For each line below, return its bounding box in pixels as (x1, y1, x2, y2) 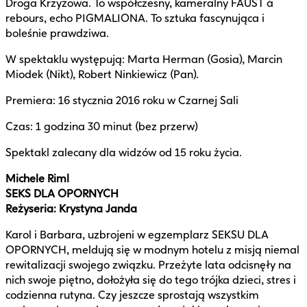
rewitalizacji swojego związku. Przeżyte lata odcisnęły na (5, 258, 291, 271)
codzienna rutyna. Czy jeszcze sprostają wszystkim (5, 288, 259, 302)
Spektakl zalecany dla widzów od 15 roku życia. (5, 145, 242, 159)
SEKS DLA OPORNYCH (5, 186, 119, 200)
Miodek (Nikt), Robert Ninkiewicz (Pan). (5, 67, 199, 81)
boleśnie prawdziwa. (5, 26, 109, 40)
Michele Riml (5, 171, 69, 185)
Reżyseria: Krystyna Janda (5, 201, 137, 215)
